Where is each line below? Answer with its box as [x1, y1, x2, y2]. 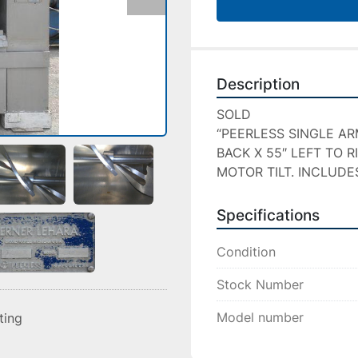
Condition [217, 244, 276, 260]
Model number [217, 309, 304, 325]
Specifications [217, 206, 320, 225]
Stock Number [217, 276, 304, 292]
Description [217, 75, 300, 93]
